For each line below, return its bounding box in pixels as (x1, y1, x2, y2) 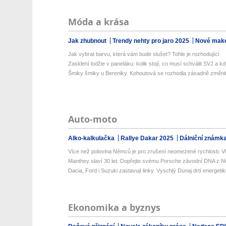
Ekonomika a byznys (68, 201, 160, 214)
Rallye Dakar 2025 (120, 135, 175, 142)
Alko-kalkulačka (68, 135, 116, 142)
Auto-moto (68, 113, 117, 126)
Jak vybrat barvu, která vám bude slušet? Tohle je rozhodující (68, 51, 219, 57)
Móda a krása (68, 16, 129, 28)
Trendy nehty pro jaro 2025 (112, 37, 191, 44)
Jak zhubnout (68, 37, 108, 44)
